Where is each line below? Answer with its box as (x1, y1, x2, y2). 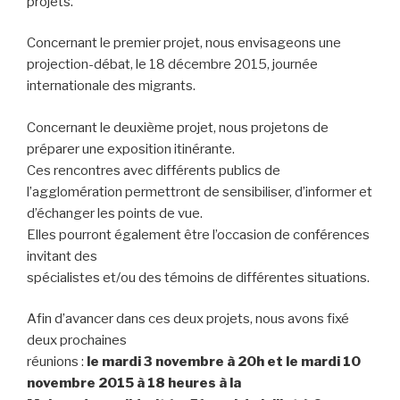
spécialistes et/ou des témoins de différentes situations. (27, 269, 370, 286)
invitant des (27, 247, 97, 264)
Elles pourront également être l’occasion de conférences (27, 226, 370, 243)
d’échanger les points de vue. (27, 204, 203, 221)
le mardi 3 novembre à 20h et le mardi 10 (84, 354, 361, 371)
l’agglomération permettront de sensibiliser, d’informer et (27, 183, 372, 200)
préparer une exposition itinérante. (27, 140, 235, 157)
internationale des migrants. (27, 78, 196, 95)
